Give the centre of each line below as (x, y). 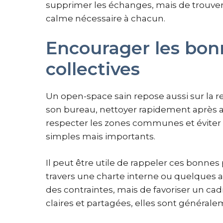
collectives (93, 69)
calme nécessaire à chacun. (106, 18)
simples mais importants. (101, 137)
